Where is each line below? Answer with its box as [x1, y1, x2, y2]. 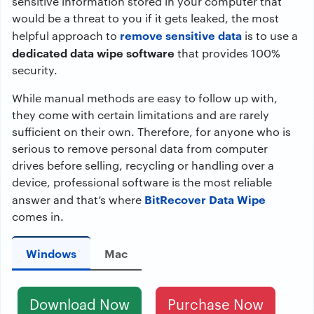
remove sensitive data [120, 27, 242, 43]
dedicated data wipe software [12, 45, 175, 60]
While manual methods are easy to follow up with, [12, 90, 278, 105]
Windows [26, 245, 76, 261]
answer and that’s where [12, 192, 142, 207]
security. [12, 62, 57, 77]
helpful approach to [12, 28, 120, 43]
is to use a [242, 28, 298, 43]
